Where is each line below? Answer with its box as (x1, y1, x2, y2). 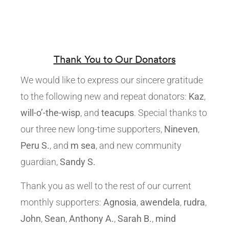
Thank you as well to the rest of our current (20, 180, 191, 191)
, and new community (96, 140, 181, 151)
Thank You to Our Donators (53, 53, 176, 65)
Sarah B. (118, 213, 152, 224)
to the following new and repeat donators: (20, 91, 189, 102)
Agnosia (103, 197, 136, 208)
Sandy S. (60, 156, 96, 167)
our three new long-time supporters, (20, 124, 164, 134)
